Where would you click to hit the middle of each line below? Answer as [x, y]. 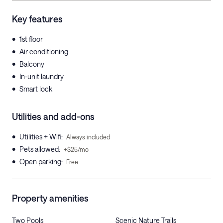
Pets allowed [39, 149]
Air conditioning [44, 52]
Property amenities [50, 198]
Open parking [40, 162]
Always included [88, 137]
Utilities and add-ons [53, 116]
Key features [37, 19]
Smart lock [36, 89]
